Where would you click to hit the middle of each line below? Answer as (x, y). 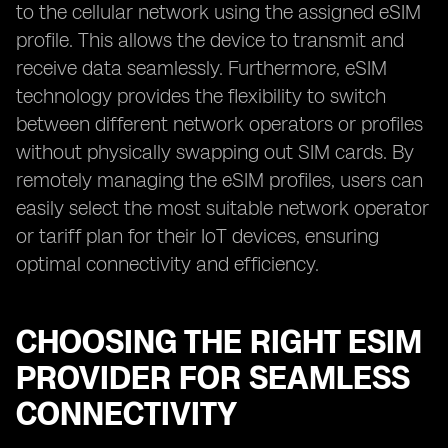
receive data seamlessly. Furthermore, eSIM (201, 68)
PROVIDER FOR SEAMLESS (213, 378)
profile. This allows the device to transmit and (210, 40)
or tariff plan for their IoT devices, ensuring (197, 236)
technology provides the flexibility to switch (201, 96)
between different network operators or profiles (219, 124)
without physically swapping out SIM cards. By (215, 152)
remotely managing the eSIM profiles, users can (219, 180)
